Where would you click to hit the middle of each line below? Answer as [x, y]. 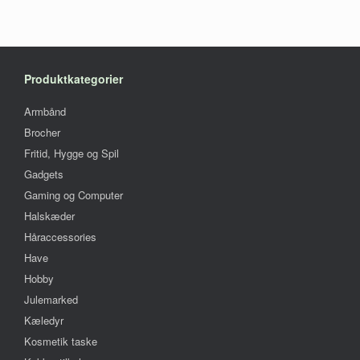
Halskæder [49, 216]
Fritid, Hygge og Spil [72, 153]
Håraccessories [60, 237]
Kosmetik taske [61, 342]
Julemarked [51, 300]
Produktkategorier [74, 79]
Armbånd [45, 112]
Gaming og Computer [74, 195]
